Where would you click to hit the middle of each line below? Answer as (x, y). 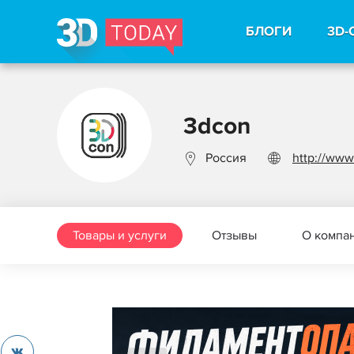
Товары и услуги (120, 235)
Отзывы (234, 235)
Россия (226, 158)
